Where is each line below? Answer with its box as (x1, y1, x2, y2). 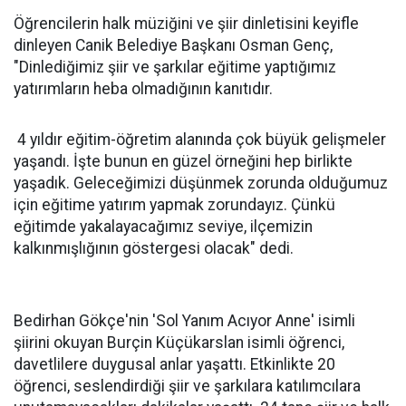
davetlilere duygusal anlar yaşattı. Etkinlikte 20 (14, 355, 335, 373)
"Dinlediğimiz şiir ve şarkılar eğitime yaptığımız (14, 58, 336, 76)
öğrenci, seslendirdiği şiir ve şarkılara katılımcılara (14, 377, 361, 395)
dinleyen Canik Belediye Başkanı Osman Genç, (14, 36, 333, 54)
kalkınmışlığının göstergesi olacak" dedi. (14, 239, 294, 257)
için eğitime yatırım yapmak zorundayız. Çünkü (14, 196, 335, 214)
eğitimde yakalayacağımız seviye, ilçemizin (14, 217, 313, 236)
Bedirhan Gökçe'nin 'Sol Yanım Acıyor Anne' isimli (14, 312, 355, 330)
